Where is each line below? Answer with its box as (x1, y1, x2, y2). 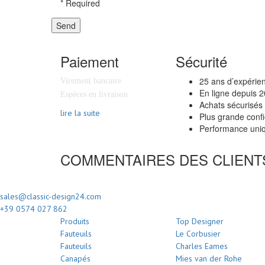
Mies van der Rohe (176, 253, 242, 264)
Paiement (60, 50, 119, 72)
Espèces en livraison (60, 89, 128, 99)
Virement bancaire (60, 76, 121, 85)
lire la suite (60, 107, 100, 118)
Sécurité (176, 50, 227, 72)
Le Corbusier (176, 228, 221, 239)
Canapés (60, 253, 91, 264)
